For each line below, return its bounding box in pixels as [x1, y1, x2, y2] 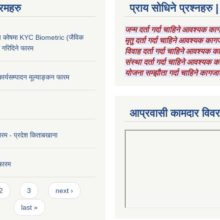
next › [55, 187, 73, 194]
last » [21, 203, 38, 211]
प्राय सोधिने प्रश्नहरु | [130, 1, 219, 14]
